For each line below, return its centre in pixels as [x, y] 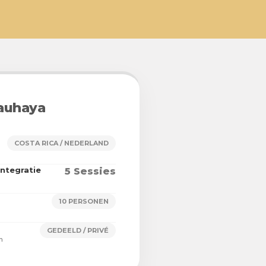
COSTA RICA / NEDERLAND [61, 143]
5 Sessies [90, 172]
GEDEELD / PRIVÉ [78, 231]
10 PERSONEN [84, 202]
